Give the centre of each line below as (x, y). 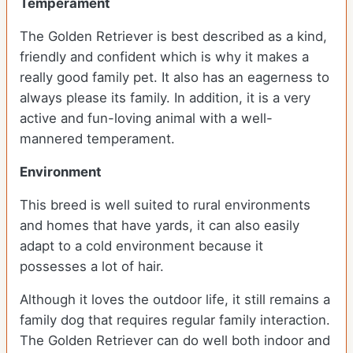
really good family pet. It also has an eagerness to (175, 78)
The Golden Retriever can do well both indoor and (175, 341)
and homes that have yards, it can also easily (160, 226)
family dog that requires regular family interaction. (175, 320)
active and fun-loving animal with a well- (146, 119)
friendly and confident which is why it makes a (164, 57)
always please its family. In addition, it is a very (165, 98)
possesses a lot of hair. (94, 267)
